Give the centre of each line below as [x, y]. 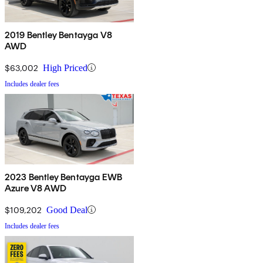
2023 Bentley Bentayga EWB [63, 177]
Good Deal [67, 210]
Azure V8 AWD [36, 188]
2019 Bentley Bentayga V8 [58, 35]
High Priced [65, 68]
